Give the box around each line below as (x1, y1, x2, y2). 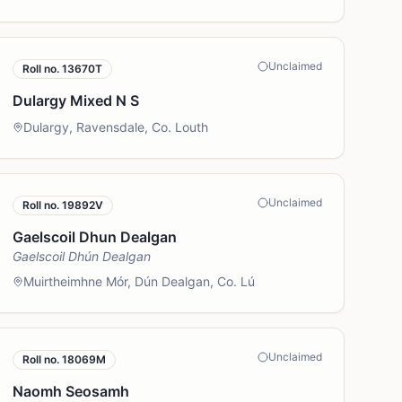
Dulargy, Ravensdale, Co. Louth (23, 119, 209, 135)
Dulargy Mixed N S (13, 92, 140, 109)
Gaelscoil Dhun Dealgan (13, 228, 178, 246)
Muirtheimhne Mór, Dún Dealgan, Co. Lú (23, 274, 256, 289)
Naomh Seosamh (13, 382, 130, 400)
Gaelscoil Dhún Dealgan (13, 249, 152, 264)
